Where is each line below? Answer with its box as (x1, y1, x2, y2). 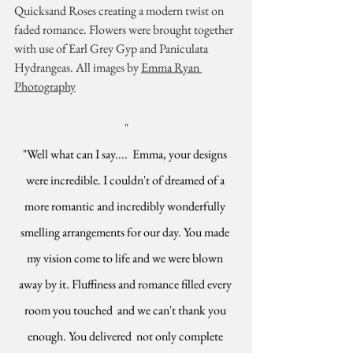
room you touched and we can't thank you (24, 302, 229, 318)
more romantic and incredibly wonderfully (24, 198, 228, 214)
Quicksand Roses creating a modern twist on (14, 2, 226, 19)
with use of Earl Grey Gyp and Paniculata (14, 40, 210, 57)
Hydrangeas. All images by (14, 59, 141, 76)
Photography (14, 78, 76, 95)
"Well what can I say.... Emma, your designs (23, 146, 229, 162)
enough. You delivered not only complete (27, 328, 225, 344)
